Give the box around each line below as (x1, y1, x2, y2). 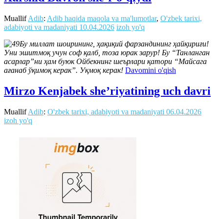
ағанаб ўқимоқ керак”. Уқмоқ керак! (4, 66, 123, 74)
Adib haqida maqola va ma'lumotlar (47, 14, 156, 22)
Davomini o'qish (125, 66, 176, 74)
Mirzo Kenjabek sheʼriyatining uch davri (4, 84, 211, 97)
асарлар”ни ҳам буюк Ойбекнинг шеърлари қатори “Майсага (4, 57, 207, 66)
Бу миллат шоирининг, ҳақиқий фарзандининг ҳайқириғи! (20, 39, 209, 48)
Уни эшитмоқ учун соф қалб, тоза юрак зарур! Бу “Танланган (4, 48, 210, 57)
